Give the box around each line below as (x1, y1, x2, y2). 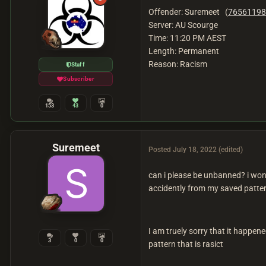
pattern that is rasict (148, 239, 223, 249)
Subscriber (63, 75, 94, 83)
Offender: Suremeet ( (148, 7, 228, 17)
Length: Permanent (148, 46, 223, 56)
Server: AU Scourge (148, 20, 218, 30)
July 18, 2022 (173, 145, 217, 154)
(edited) (218, 145, 243, 154)
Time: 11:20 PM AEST (148, 33, 226, 43)
